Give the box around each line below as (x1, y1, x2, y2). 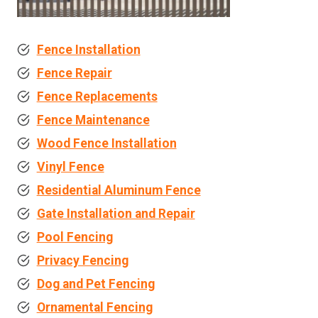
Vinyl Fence (36, 159, 104, 174)
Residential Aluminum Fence (36, 182, 201, 197)
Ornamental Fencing (36, 300, 153, 314)
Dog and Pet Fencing (36, 276, 155, 291)
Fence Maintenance (36, 112, 150, 127)
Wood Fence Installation (36, 136, 177, 150)
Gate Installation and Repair (36, 206, 195, 221)
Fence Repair (36, 65, 112, 80)
